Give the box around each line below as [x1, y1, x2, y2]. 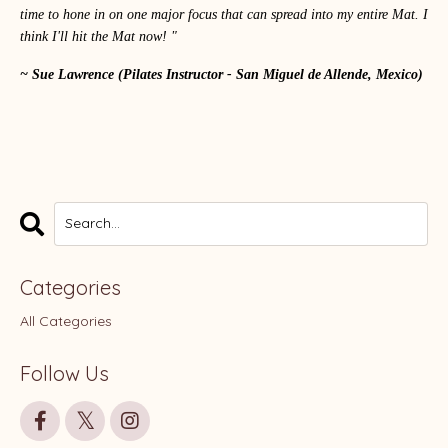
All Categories [20, 311, 112, 330]
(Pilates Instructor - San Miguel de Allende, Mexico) [118, 66, 423, 82]
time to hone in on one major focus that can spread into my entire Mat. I [20, 6, 428, 22]
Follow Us [20, 360, 109, 386]
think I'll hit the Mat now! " [20, 28, 305, 44]
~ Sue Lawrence [20, 66, 114, 82]
